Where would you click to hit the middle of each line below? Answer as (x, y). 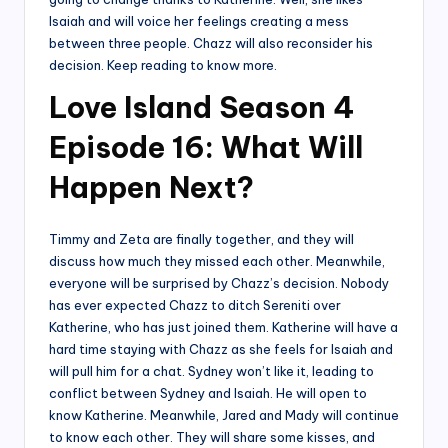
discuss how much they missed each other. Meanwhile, (217, 261)
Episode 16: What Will (206, 148)
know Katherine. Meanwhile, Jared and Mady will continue (224, 415)
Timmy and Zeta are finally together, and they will (201, 239)
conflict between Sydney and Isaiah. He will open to (208, 393)
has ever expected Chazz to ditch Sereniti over (195, 305)
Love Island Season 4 (201, 108)
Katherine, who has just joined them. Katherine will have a (223, 327)
